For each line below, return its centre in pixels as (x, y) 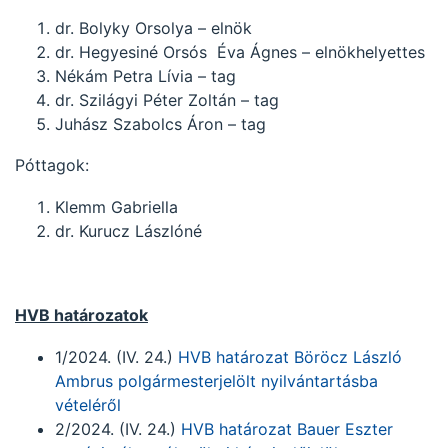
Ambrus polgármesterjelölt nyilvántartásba (216, 381)
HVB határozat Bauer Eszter (287, 429)
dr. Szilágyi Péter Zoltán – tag (167, 100)
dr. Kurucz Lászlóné (128, 231)
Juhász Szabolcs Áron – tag (160, 124)
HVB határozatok (81, 315)
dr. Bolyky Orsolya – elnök (153, 28)
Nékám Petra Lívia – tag (145, 76)
